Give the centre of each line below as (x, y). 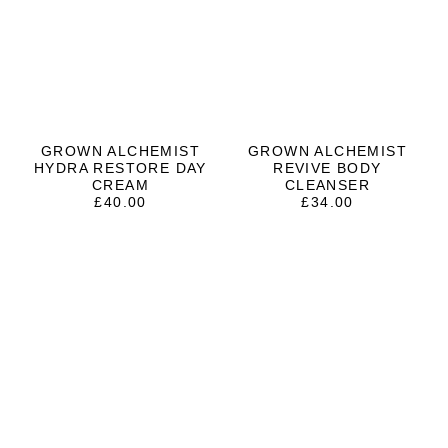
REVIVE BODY (327, 168)
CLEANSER (327, 185)
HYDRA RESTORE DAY (120, 168)
